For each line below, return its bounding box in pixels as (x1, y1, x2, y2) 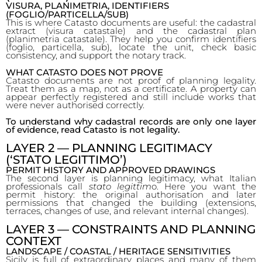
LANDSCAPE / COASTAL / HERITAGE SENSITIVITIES (6, 246, 230, 257)
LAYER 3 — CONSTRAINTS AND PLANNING (6, 222, 256, 236)
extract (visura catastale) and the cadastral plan (6, 25, 256, 36)
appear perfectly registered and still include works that (6, 91, 256, 102)
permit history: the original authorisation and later (6, 189, 256, 200)
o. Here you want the (151, 181, 257, 192)
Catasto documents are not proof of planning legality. (6, 75, 256, 86)
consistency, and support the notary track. (6, 50, 186, 61)
